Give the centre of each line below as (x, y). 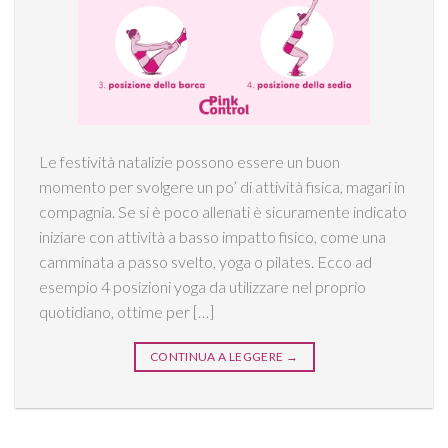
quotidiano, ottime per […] (126, 312)
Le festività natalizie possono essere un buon (189, 162)
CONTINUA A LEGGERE (217, 357)
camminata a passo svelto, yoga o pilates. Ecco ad (205, 262)
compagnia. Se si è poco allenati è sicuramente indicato (223, 212)
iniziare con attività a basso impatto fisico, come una (212, 237)
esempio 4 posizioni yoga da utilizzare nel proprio (202, 287)
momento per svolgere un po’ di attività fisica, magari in (222, 187)
